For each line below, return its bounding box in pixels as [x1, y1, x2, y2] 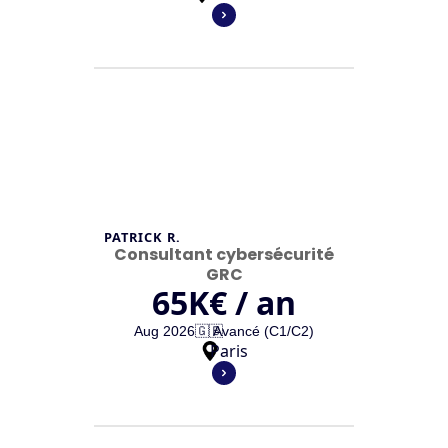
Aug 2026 [134, 323, 195, 339]
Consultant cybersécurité [114, 243, 334, 266]
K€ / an [188, 281, 296, 324]
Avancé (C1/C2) [213, 323, 314, 339]
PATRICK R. [104, 228, 182, 246]
